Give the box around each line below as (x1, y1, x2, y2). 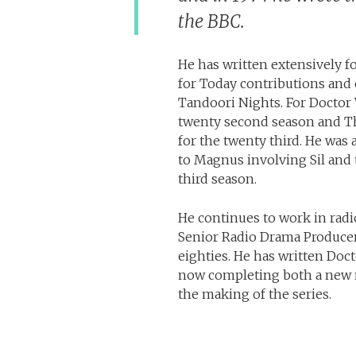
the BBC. (178, 10, 245, 33)
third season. (178, 171, 257, 187)
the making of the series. (178, 286, 331, 302)
